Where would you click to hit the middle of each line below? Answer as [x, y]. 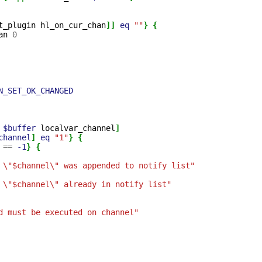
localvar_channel [78, 128]
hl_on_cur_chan [73, 25]
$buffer [19, 128]
